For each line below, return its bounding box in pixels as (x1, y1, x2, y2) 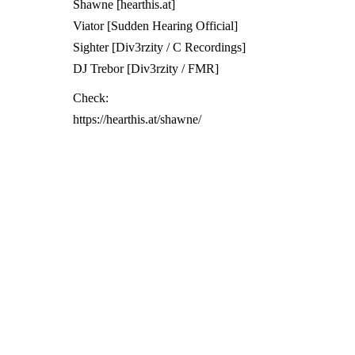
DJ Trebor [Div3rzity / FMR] (73, 62, 219, 75)
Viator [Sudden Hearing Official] (73, 19, 238, 32)
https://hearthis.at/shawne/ (73, 113, 201, 126)
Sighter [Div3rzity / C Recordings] (73, 40, 246, 54)
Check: (73, 91, 109, 105)
